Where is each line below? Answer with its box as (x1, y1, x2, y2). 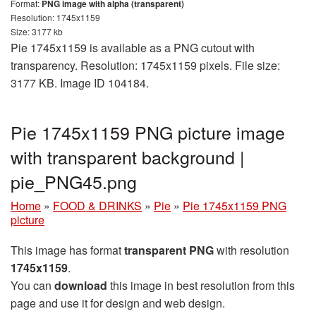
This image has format (11, 241, 124, 258)
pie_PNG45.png (11, 168, 137, 194)
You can (11, 276, 54, 293)
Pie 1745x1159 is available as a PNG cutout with (11, 39, 255, 56)
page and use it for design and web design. (11, 294, 225, 311)
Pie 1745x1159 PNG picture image (11, 119, 285, 145)
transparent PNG (124, 241, 214, 258)
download (54, 276, 107, 293)
